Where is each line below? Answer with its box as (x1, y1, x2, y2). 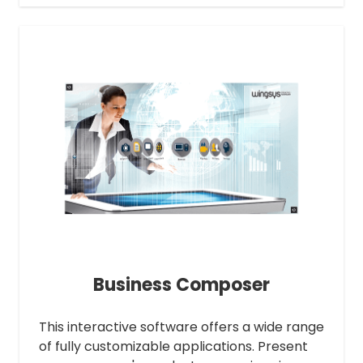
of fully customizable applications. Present (39, 336, 308, 356)
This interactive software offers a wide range (39, 317, 324, 336)
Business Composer (93, 271, 270, 297)
